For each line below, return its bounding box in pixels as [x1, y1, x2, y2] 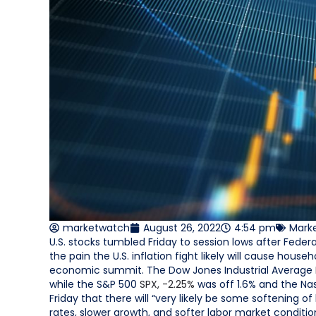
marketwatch [63, 220, 130, 235]
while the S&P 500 [49, 276, 140, 291]
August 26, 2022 [143, 220, 221, 235]
